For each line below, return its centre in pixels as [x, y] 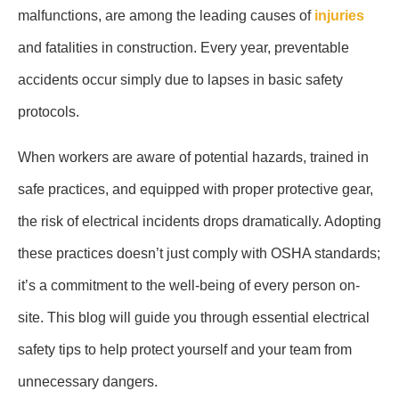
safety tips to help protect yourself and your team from [185, 349]
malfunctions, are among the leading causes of [166, 16]
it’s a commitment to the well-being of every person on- [189, 285]
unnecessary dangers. [88, 381]
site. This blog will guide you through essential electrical [194, 317]
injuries [339, 16]
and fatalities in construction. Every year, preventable [183, 48]
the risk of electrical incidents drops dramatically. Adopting [199, 221]
